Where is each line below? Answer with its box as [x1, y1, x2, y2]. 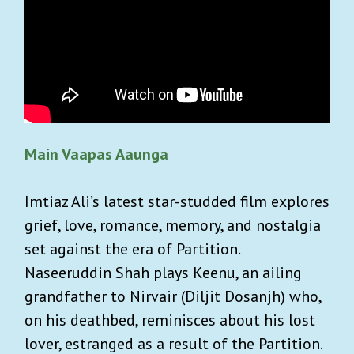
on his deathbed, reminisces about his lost [24, 309, 315, 330]
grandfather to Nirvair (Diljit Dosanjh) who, [24, 285, 321, 307]
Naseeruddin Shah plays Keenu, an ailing [24, 262, 302, 283]
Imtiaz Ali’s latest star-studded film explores [24, 190, 330, 212]
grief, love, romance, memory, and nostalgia [24, 214, 321, 235]
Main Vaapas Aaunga [24, 143, 168, 164]
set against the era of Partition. [24, 238, 239, 259]
